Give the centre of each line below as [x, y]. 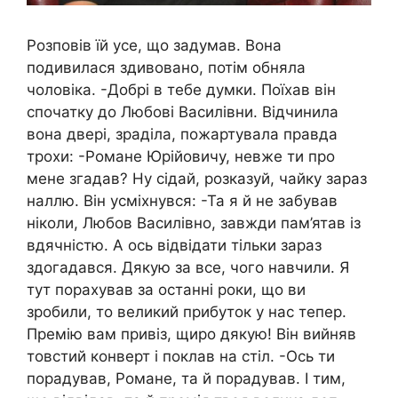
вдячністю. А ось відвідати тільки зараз [174, 245]
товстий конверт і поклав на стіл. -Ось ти [181, 356]
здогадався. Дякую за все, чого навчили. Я [188, 267]
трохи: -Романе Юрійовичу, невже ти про [181, 156]
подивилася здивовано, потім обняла [166, 67]
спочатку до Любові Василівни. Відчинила [183, 111]
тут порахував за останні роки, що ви [166, 289]
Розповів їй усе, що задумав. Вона [154, 45]
